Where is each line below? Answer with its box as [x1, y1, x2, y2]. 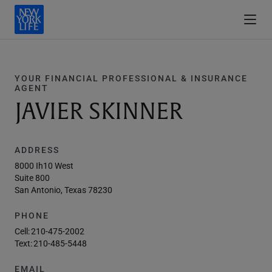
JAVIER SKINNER [15, 97, 183, 126]
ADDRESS [15, 144, 59, 155]
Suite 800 [15, 172, 50, 183]
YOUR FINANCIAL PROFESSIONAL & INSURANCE [15, 72, 248, 84]
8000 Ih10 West [15, 160, 73, 171]
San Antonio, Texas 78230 [15, 184, 112, 195]
